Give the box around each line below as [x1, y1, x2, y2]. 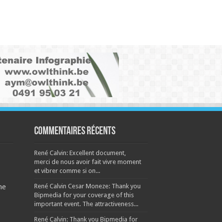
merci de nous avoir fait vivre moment [34, 158, 141, 166]
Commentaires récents [34, 126, 115, 137]
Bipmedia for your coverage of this [34, 191, 134, 199]
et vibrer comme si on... [34, 167, 100, 174]
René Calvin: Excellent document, [34, 149, 126, 157]
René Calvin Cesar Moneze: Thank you [34, 182, 141, 190]
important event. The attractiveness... [34, 200, 138, 208]
